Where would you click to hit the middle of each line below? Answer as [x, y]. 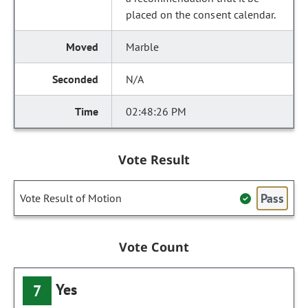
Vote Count [154, 247]
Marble [143, 47]
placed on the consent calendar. [201, 14]
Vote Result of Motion [71, 198]
